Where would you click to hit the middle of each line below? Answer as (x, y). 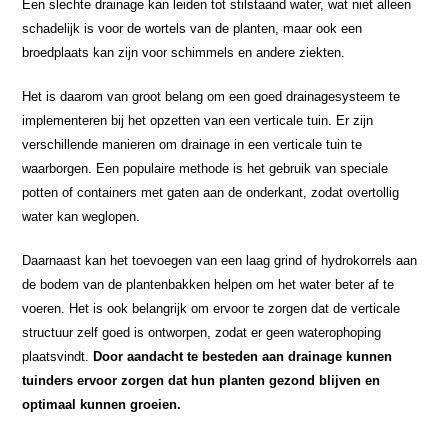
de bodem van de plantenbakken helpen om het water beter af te (208, 284)
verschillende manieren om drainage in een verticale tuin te (192, 144)
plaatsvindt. (56, 356)
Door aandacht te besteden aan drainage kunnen (241, 356)
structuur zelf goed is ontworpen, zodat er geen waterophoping (202, 332)
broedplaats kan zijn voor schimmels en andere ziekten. (184, 52)
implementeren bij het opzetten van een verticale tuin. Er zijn (198, 120)
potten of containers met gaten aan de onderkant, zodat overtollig (211, 192)
